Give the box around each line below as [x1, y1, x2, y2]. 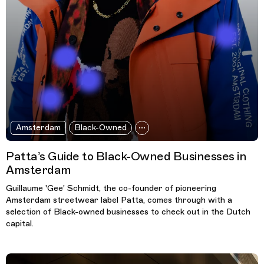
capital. [6, 219, 34, 229]
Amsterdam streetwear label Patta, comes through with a [6, 195, 232, 206]
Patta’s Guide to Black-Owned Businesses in [6, 149, 246, 164]
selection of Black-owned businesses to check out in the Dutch [6, 207, 250, 217]
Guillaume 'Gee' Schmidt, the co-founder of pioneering [6, 183, 216, 194]
